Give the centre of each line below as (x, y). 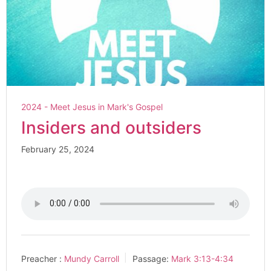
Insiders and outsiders (111, 127)
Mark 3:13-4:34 (202, 258)
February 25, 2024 (58, 149)
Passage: (151, 258)
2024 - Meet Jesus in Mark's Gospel (92, 106)
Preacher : (41, 258)
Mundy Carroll (92, 258)
